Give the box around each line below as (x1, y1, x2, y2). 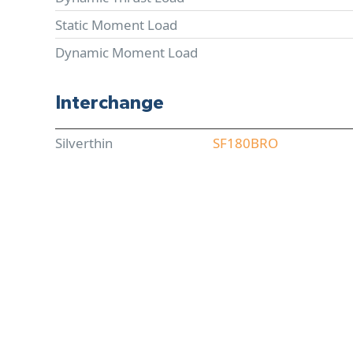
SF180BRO (213, 133, 278, 152)
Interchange (55, 94, 164, 113)
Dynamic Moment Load (55, 43, 198, 61)
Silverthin (55, 133, 113, 152)
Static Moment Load (55, 15, 177, 34)
